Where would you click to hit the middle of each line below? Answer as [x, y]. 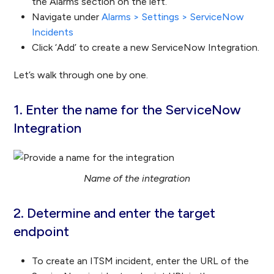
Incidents [53, 32]
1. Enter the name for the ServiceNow [128, 110]
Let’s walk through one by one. [81, 75]
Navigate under [67, 17]
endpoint [42, 232]
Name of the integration [137, 179]
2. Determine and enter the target [115, 213]
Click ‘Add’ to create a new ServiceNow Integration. [146, 48]
